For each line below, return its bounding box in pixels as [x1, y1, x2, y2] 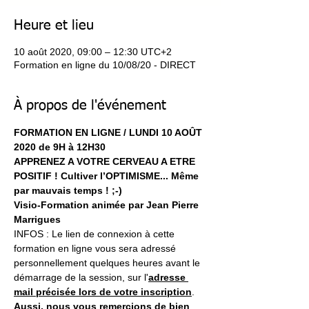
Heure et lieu [14, 19, 94, 33]
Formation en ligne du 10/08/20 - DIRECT [14, 59, 196, 71]
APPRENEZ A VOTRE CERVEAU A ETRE [14, 156, 198, 168]
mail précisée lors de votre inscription [14, 286, 192, 298]
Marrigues [14, 214, 61, 226]
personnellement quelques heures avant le [14, 257, 203, 269]
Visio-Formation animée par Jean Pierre [14, 199, 201, 211]
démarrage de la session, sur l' [14, 272, 148, 283]
